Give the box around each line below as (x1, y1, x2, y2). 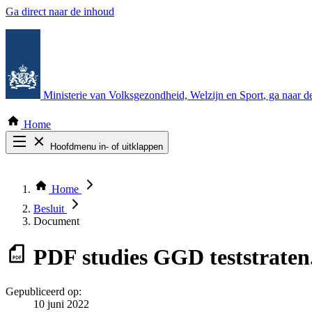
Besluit (33, 203, 67, 214)
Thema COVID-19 (33, 178, 118, 189)
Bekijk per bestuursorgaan (33, 190, 148, 202)
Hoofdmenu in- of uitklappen (50, 141, 163, 152)
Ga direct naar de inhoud (6, 6, 114, 17)
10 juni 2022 (33, 297, 89, 310)
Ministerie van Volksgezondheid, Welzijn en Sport (43, 89, 263, 101)
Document (33, 215, 79, 227)
